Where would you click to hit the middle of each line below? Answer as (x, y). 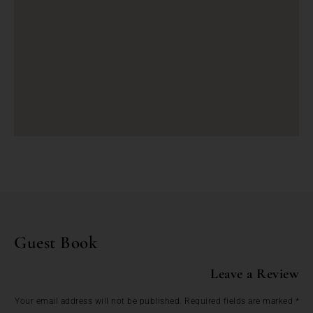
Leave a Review (255, 274)
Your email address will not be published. (99, 301)
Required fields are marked (240, 301)
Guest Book (56, 242)
